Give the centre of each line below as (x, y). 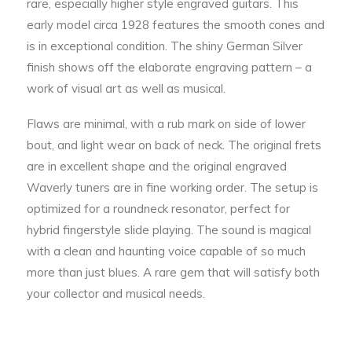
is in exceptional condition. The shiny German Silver (164, 46)
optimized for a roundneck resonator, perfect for (158, 208)
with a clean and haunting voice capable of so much (166, 251)
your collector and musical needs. (115, 293)
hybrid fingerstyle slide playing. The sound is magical (169, 229)
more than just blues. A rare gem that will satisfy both (173, 272)
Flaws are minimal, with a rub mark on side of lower (166, 123)
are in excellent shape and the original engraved (156, 166)
